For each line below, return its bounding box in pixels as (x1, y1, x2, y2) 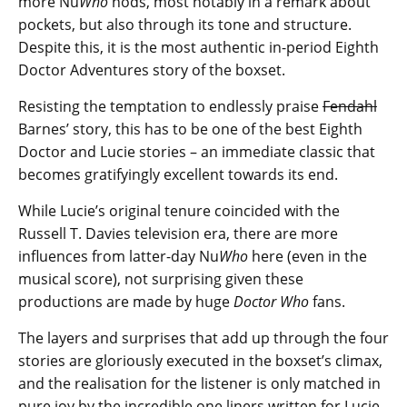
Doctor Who (233, 291, 309, 312)
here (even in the (248, 245, 367, 266)
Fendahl (323, 95, 377, 116)
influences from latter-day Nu (18, 245, 219, 266)
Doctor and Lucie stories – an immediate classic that (18, 141, 375, 162)
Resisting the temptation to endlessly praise (18, 95, 323, 116)
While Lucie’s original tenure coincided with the (18, 200, 340, 221)
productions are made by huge (18, 291, 233, 312)
